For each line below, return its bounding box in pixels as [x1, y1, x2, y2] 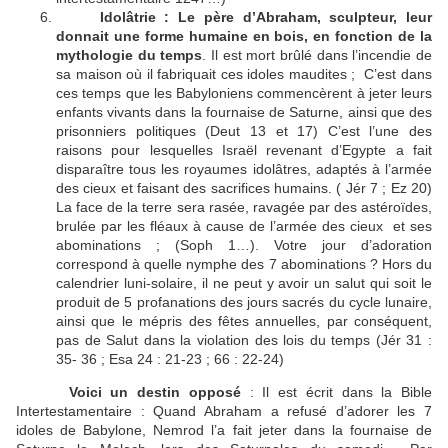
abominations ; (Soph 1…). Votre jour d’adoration [56, 237, 432, 254]
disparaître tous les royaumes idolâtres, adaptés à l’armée [56, 161, 432, 178]
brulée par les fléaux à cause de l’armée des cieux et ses [56, 218, 432, 235]
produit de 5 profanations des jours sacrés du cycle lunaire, [56, 294, 432, 311]
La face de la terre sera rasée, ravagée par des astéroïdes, [56, 199, 432, 216]
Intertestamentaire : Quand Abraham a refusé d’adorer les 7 [16, 403, 432, 420]
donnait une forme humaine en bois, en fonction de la [56, 28, 432, 45]
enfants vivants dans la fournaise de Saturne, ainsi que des [56, 104, 432, 121]
